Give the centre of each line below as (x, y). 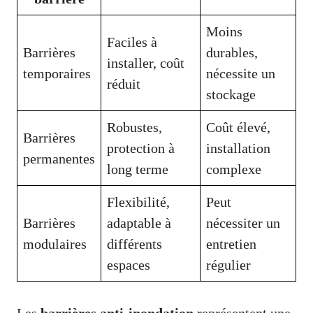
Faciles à (132, 42)
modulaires (55, 244)
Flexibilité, (138, 202)
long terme (138, 169)
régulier (228, 265)
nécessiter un (243, 223)
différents (134, 244)
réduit (124, 84)
